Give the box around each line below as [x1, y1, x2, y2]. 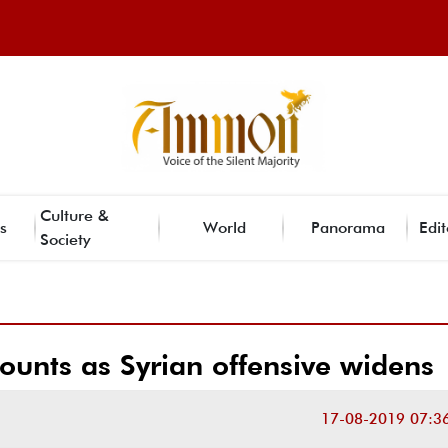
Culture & [40, 205, 109, 225]
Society [40, 229, 91, 249]
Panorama [311, 217, 385, 237]
